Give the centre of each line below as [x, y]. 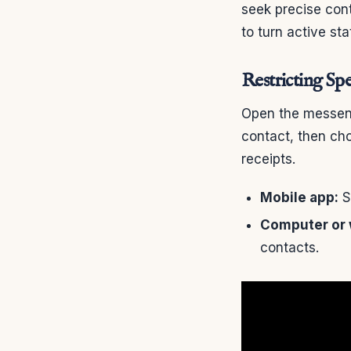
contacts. [289, 247]
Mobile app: [299, 197]
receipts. [268, 159]
